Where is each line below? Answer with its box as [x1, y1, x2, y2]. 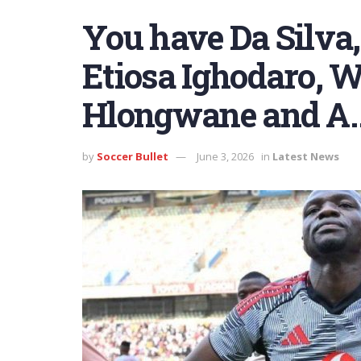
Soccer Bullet [97, 149, 168, 164]
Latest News [272, 149, 339, 164]
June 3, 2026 [197, 149, 254, 164]
